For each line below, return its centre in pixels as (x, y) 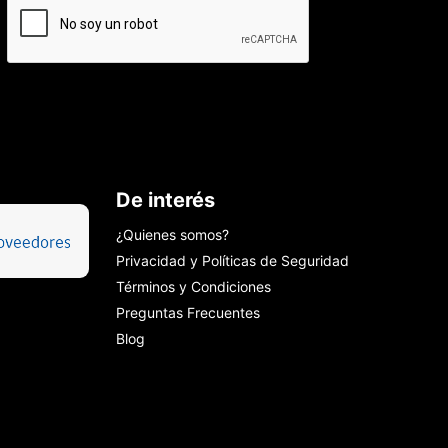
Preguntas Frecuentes (187, 312)
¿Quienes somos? (172, 234)
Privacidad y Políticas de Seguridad (232, 260)
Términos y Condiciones (193, 286)
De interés (165, 199)
